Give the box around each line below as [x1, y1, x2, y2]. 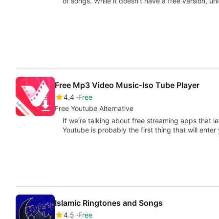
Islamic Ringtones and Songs [55, 197, 163, 208]
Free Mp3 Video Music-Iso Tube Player [55, 80, 199, 90]
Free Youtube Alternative [55, 104, 133, 113]
